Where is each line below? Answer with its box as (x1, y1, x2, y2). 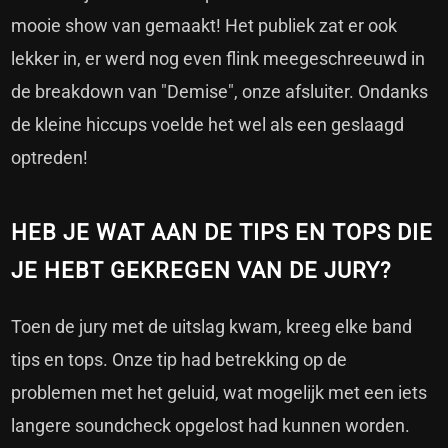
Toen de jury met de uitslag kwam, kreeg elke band (11, 316, 413, 338)
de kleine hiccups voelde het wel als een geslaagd (11, 114, 405, 136)
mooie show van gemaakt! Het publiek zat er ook (11, 15, 398, 37)
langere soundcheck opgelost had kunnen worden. (11, 415, 411, 437)
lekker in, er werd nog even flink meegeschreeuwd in (11, 48, 426, 70)
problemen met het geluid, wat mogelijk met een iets (11, 382, 428, 404)
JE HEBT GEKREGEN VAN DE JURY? (11, 258, 392, 284)
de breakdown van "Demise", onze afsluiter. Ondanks (11, 81, 429, 103)
